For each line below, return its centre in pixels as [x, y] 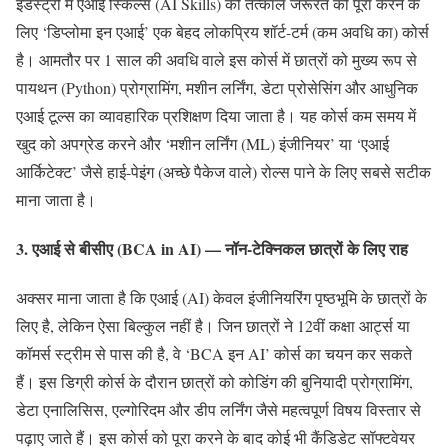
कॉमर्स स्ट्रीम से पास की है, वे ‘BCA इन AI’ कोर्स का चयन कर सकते [214, 354]
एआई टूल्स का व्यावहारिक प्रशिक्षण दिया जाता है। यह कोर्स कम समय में [216, 115]
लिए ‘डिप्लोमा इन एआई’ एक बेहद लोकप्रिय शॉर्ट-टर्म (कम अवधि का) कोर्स [222, 31]
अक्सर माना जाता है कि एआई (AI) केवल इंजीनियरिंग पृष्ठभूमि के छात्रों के [221, 298]
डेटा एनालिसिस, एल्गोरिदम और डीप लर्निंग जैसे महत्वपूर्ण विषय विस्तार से [218, 410]
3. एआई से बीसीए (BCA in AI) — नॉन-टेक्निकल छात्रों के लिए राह [212, 248]
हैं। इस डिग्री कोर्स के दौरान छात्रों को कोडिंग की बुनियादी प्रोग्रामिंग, [214, 382]
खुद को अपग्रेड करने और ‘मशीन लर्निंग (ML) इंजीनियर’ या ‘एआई [202, 143]
